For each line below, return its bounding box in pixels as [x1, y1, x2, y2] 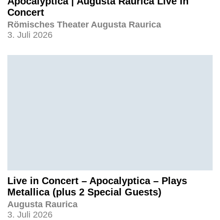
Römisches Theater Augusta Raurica [7, 19, 161, 29]
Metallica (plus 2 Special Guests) [7, 186, 162, 197]
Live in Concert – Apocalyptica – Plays [7, 175, 187, 186]
